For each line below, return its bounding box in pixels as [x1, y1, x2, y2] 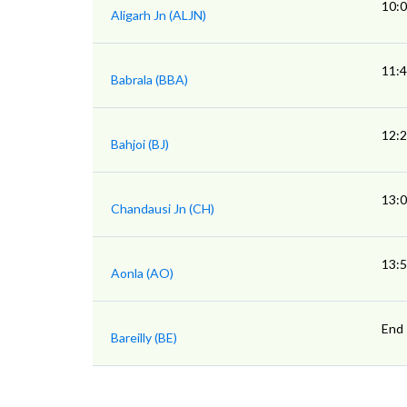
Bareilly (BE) [111, 330, 177, 346]
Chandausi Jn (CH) [111, 201, 214, 217]
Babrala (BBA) [111, 72, 188, 88]
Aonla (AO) [111, 265, 174, 282]
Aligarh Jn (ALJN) [111, 7, 206, 24]
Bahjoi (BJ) [111, 136, 169, 153]
